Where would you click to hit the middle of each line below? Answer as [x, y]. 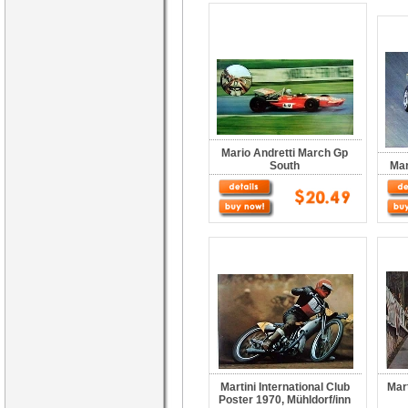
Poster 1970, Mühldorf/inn [285, 400]
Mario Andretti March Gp [285, 153]
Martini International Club [285, 387]
